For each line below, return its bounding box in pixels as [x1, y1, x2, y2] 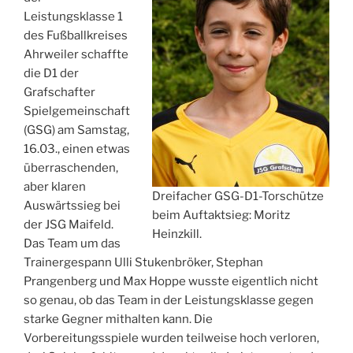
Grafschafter [24, 84, 95, 99]
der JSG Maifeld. [24, 217, 113, 232]
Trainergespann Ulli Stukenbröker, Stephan [24, 255, 263, 269]
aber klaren [24, 179, 86, 194]
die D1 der [24, 65, 79, 80]
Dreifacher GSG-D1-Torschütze [152, 188, 324, 203]
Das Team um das [24, 236, 121, 251]
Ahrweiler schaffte [24, 46, 128, 61]
